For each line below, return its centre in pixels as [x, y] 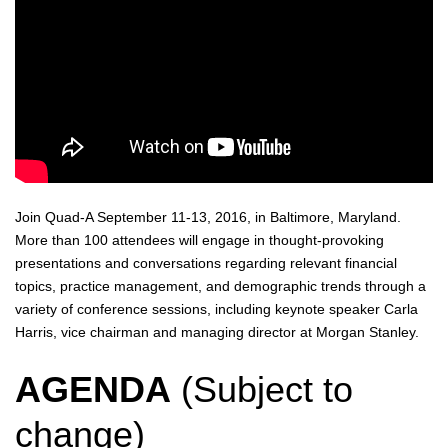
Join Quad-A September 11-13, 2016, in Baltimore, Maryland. [208, 217]
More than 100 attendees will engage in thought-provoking [199, 240]
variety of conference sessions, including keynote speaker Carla [216, 309]
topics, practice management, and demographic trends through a [220, 286]
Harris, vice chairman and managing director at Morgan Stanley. [217, 332]
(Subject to [267, 389]
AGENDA [98, 389]
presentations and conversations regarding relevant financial [206, 263]
